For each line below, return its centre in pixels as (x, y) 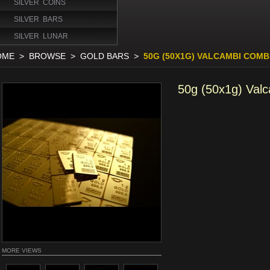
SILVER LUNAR (41, 36)
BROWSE (47, 56)
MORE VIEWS (22, 250)
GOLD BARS (105, 56)
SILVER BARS (38, 19)
